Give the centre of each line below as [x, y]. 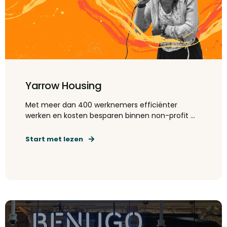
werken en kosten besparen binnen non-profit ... [110, 116]
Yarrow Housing [63, 86]
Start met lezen [54, 139]
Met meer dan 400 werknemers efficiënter [101, 105]
